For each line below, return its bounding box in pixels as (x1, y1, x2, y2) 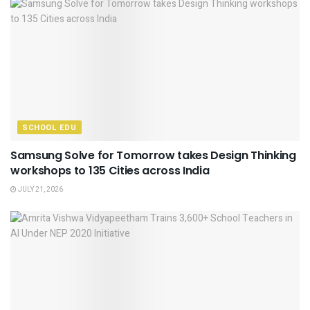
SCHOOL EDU (22, 122, 77, 134)
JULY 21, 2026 (17, 185, 63, 195)
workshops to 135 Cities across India (10, 163, 210, 179)
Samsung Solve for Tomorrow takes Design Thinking (10, 147, 296, 164)
